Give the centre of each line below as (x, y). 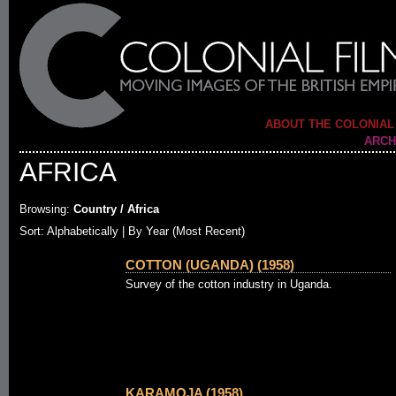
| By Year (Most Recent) (182, 231)
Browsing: (45, 209)
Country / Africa (114, 209)
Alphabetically (83, 231)
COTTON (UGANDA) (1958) (210, 265)
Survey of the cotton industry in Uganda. (229, 284)
